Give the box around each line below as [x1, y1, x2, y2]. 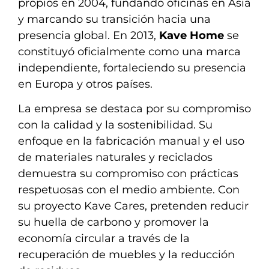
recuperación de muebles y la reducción [18, 248, 235, 262]
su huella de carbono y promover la [18, 216, 209, 229]
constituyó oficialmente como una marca [18, 44, 241, 58]
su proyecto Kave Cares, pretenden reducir [18, 199, 249, 213]
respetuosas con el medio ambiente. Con [18, 183, 240, 197]
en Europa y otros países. [18, 77, 153, 91]
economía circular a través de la [18, 232, 190, 246]
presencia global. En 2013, [18, 28, 159, 42]
